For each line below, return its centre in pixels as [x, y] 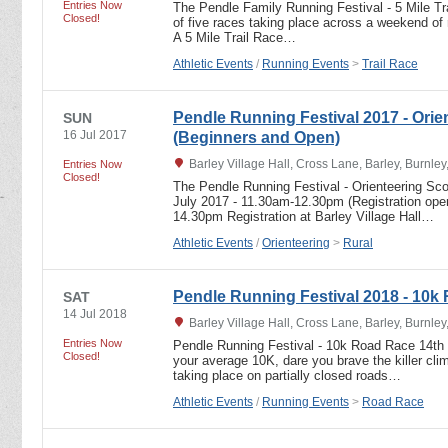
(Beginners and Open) [256, 137]
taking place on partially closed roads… [287, 375]
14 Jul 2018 [95, 313]
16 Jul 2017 [95, 134]
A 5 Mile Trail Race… [234, 37]
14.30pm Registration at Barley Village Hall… [303, 216]
